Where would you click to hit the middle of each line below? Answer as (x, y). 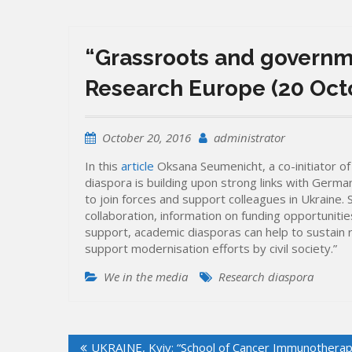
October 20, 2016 (147, 137)
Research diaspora (266, 276)
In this (103, 165)
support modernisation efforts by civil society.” (211, 248)
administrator (249, 137)
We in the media (146, 276)
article (137, 165)
